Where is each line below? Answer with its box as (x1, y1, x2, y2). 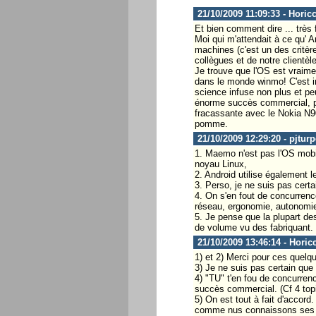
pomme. (194, 118, 228, 129)
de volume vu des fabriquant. (194, 221, 313, 233)
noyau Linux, (194, 158, 247, 169)
